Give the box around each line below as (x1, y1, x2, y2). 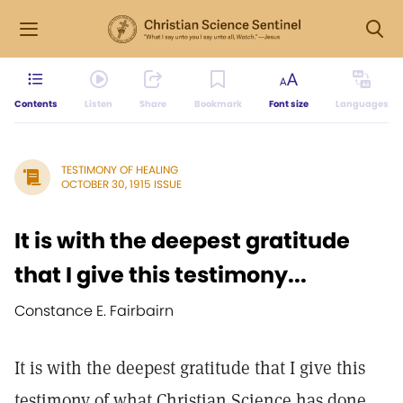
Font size (268, 97, 309, 111)
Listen (85, 97, 113, 111)
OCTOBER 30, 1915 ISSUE (61, 176, 182, 192)
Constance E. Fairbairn (14, 300, 174, 321)
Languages (335, 97, 389, 111)
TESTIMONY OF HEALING (61, 162, 178, 177)
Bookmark (193, 97, 242, 111)
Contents (14, 97, 58, 111)
